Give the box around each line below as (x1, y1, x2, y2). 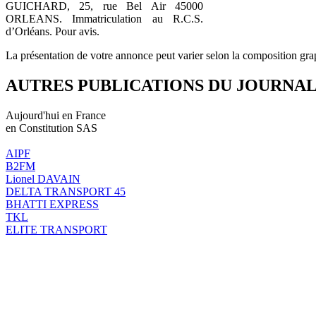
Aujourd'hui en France (6, 109, 106, 121)
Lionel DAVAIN (6, 172, 80, 185)
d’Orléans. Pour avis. (6, 25, 99, 37)
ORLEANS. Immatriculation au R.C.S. (6, 12, 203, 25)
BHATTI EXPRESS (6, 197, 99, 210)
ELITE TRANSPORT (6, 223, 107, 236)
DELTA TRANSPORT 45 (6, 185, 126, 197)
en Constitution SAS (6, 121, 97, 134)
